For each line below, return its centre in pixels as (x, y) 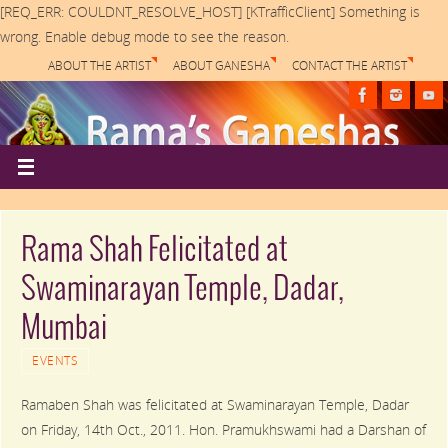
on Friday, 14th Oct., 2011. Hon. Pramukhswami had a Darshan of (224, 430)
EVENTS (55, 361)
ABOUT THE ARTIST (99, 65)
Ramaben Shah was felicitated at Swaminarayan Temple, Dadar (215, 405)
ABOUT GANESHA (221, 65)
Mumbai (64, 329)
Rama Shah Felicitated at (155, 251)
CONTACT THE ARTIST (349, 65)
